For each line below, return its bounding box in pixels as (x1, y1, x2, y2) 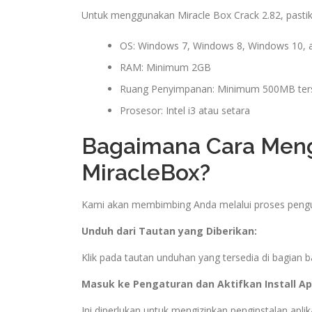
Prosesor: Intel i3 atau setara (120, 103, 250, 117)
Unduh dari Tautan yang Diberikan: (81, 224, 257, 237)
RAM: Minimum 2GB (120, 60, 211, 74)
